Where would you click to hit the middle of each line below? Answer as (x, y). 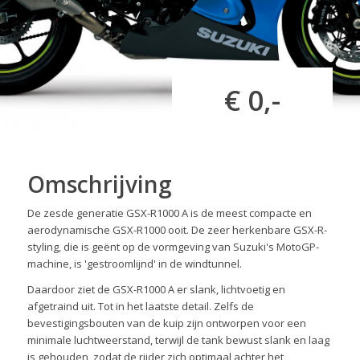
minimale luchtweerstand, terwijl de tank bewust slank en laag (178, 340)
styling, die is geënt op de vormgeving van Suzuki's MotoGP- (173, 247)
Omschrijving (99, 184)
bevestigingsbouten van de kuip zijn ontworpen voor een (166, 323)
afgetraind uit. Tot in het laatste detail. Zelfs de (140, 307)
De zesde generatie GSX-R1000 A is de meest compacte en (169, 213)
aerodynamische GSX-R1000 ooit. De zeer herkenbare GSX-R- (177, 230)
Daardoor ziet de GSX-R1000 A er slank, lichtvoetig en (156, 290)
